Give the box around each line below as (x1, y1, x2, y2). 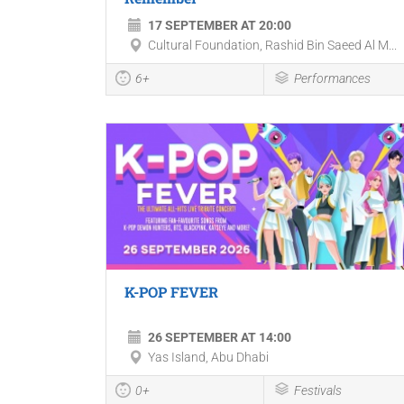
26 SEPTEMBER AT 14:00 (148, 329, 291, 344)
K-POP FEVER (124, 281, 218, 301)
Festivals (293, 382, 342, 398)
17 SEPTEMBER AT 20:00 (148, 17, 291, 32)
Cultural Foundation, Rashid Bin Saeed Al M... (148, 37, 397, 52)
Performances (293, 70, 371, 86)
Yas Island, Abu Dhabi (148, 349, 269, 364)
